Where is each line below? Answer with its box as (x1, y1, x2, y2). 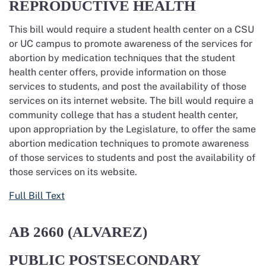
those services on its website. (9, 166, 140, 178)
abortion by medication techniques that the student (9, 52, 235, 64)
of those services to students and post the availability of (9, 152, 255, 163)
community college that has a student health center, (9, 109, 238, 121)
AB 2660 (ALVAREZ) (9, 224, 151, 240)
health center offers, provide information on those (9, 66, 226, 78)
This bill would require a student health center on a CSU (9, 24, 254, 35)
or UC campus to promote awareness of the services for (9, 38, 252, 49)
